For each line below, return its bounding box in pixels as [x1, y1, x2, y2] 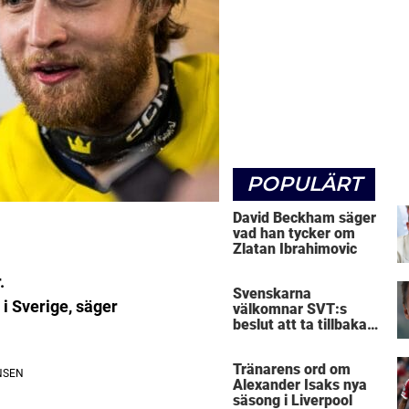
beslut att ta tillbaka [233, 316, 367, 334]
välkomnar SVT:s [233, 300, 347, 319]
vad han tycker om [233, 224, 355, 242]
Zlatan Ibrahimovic [233, 239, 357, 257]
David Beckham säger [233, 208, 376, 226]
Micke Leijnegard [233, 331, 347, 350]
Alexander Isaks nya [233, 376, 367, 394]
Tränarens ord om [233, 361, 351, 379]
